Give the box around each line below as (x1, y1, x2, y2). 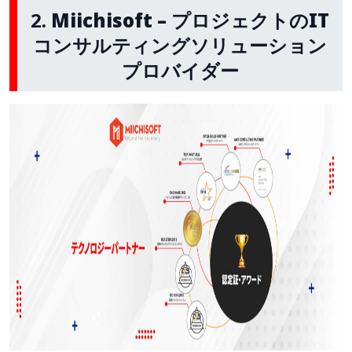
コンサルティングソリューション (33, 31, 327, 58)
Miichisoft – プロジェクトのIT (51, 6, 329, 33)
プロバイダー (121, 57, 239, 83)
